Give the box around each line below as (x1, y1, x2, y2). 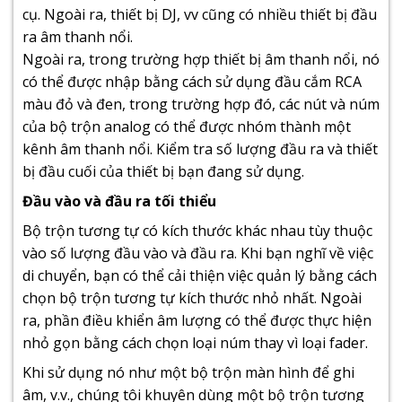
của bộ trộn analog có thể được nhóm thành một (22, 116, 351, 136)
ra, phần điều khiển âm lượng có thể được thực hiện (22, 310, 371, 330)
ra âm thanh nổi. (22, 26, 133, 47)
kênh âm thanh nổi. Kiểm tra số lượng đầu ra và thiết (22, 138, 378, 159)
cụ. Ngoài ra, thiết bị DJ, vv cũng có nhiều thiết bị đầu (22, 4, 377, 24)
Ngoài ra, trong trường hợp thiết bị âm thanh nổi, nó (22, 48, 380, 69)
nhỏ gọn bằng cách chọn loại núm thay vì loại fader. (22, 332, 368, 353)
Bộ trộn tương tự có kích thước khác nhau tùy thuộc (22, 220, 372, 240)
